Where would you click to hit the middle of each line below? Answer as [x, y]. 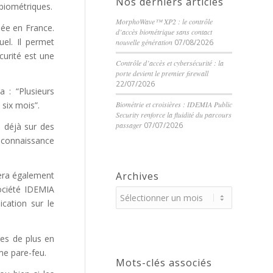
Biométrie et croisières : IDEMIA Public [174, 104]
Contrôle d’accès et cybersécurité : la [170, 63]
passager [129, 125]
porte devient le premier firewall [162, 73]
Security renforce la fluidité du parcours [174, 115]
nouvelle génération [144, 42]
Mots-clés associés [164, 263]
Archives [137, 176]
